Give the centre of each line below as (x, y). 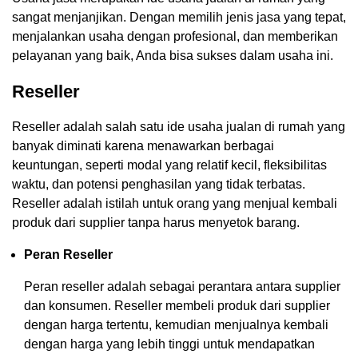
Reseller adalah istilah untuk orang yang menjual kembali (175, 203)
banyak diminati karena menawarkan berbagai (143, 145)
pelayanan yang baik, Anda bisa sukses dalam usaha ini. (173, 55)
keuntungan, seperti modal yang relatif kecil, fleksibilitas (169, 165)
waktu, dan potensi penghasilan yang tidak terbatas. (159, 184)
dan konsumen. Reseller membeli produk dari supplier (177, 305)
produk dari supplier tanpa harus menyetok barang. (156, 222)
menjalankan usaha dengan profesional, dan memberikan (175, 36)
